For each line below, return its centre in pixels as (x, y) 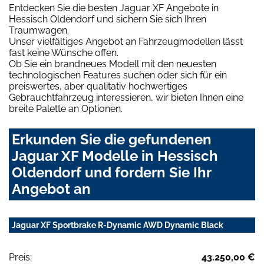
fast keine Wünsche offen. (64, 53)
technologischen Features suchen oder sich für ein (118, 75)
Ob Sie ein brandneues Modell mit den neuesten (113, 64)
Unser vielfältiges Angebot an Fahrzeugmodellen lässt (126, 42)
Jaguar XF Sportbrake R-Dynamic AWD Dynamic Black (118, 225)
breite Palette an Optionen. (66, 109)
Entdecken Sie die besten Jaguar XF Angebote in (114, 8)
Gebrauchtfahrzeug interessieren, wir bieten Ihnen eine (126, 98)
